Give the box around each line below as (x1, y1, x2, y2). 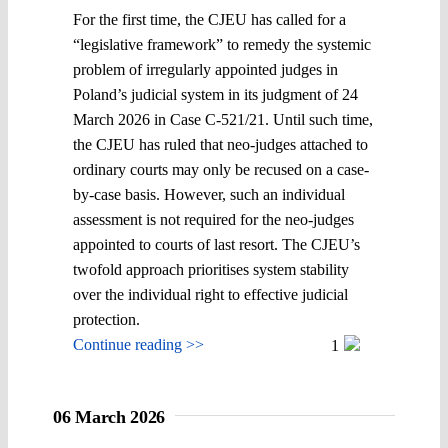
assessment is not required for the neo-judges (73, 210, 354, 228)
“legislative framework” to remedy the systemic (73, 35, 371, 53)
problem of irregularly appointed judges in (73, 60, 338, 78)
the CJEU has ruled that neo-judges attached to (73, 135, 368, 153)
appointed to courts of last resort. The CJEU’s (73, 235, 360, 253)
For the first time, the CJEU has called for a (73, 10, 346, 28)
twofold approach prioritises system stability (73, 260, 349, 278)
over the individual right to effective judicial (73, 285, 348, 303)
